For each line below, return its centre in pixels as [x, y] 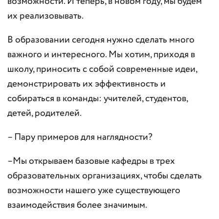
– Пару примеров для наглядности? [80, 137]
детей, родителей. [44, 113]
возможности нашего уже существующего [94, 191]
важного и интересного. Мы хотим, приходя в [101, 55]
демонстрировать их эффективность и [87, 84]
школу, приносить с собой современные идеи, [102, 69]
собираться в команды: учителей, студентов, [98, 99]
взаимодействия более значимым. [77, 205]
